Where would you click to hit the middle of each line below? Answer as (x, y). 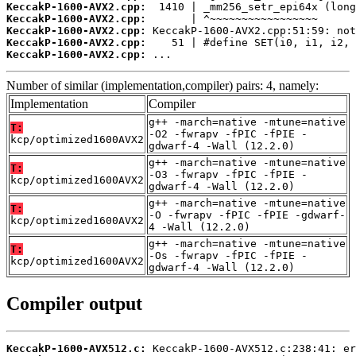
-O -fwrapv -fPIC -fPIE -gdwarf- (247, 215)
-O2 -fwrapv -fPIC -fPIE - (228, 134)
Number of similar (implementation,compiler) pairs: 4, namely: (163, 86)
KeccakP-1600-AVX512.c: (76, 348)
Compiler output (74, 303)
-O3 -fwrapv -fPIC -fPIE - (228, 175)
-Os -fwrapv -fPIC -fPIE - (228, 256)
